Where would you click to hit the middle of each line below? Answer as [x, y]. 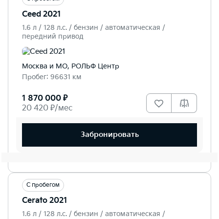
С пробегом [43, 185]
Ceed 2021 [42, 14]
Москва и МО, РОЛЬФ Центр [71, 66]
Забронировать [109, 135]
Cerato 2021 [45, 200]
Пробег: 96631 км [52, 77]
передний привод [53, 36]
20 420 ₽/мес [47, 108]
